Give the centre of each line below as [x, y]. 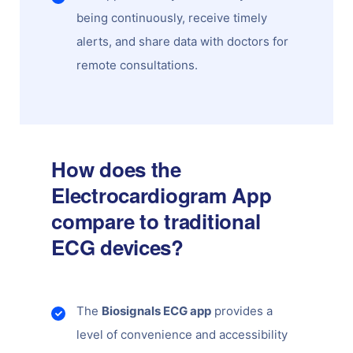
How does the [116, 169]
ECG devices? [117, 247]
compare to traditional [156, 221]
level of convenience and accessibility [182, 334]
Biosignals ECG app [157, 310]
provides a [242, 310]
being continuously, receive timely [172, 17]
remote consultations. [137, 65]
